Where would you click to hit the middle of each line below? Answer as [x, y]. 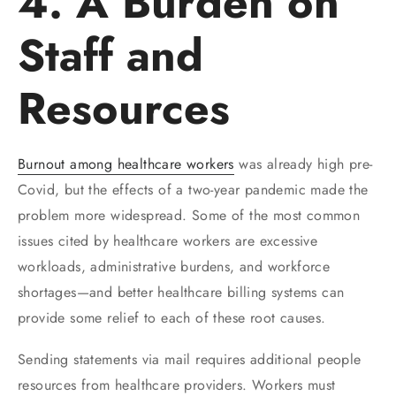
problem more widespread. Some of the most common [189, 215]
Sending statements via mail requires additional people [190, 359]
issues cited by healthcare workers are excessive [168, 240]
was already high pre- [303, 164]
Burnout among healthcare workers [126, 164]
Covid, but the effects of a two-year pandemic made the [193, 189]
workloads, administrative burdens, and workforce [174, 266]
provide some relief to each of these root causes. [172, 317]
